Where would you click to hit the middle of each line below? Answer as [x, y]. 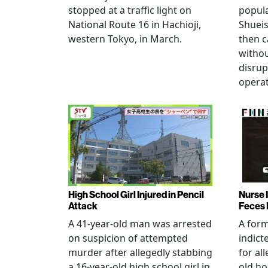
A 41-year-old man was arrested [140, 223]
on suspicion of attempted [128, 238]
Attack [83, 206]
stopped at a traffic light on [130, 10]
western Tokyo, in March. [125, 39]
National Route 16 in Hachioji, [135, 25]
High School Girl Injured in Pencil [136, 194]
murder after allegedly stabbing [140, 252]
